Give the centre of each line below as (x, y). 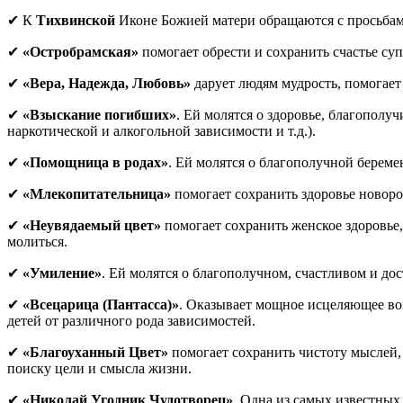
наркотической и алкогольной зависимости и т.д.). (161, 130)
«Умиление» (62, 273)
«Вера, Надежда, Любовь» (107, 83)
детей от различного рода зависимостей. (131, 320)
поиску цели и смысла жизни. (99, 368)
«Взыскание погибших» (99, 114)
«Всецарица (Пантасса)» (101, 304)
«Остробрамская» (81, 51)
